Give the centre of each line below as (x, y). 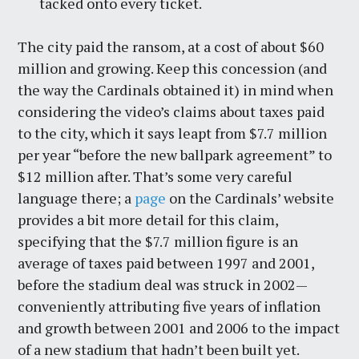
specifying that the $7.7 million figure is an (158, 241)
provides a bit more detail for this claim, (148, 219)
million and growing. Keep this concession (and (173, 68)
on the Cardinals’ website (250, 198)
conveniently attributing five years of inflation (169, 306)
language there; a (77, 198)
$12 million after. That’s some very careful (155, 176)
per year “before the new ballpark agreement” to (175, 154)
